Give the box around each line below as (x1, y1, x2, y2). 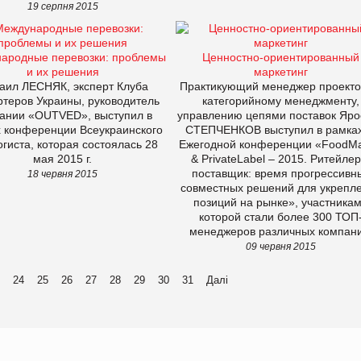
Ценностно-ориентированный (202, 50, 359, 64)
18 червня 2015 (27, 168, 98, 179)
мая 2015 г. (33, 151, 92, 165)
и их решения (26, 64, 99, 78)
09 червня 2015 (246, 240, 316, 251)
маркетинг (254, 64, 308, 78)
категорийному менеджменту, (202, 93, 359, 107)
